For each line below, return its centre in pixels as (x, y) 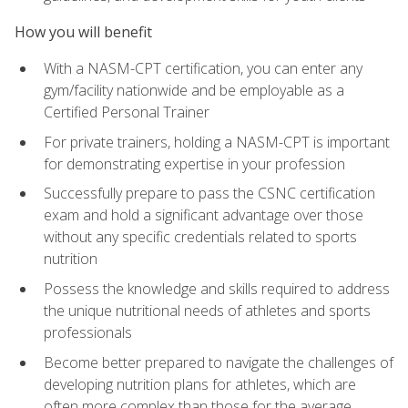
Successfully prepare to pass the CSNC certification (209, 194)
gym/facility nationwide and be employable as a (194, 91)
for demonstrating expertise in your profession (194, 163)
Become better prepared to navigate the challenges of (219, 362)
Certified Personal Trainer (127, 112)
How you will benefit (83, 31)
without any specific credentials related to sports (200, 237)
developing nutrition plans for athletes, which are (200, 384)
